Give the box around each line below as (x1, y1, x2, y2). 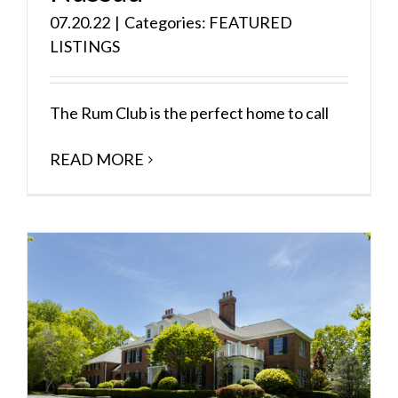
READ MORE (50, 148, 144, 169)
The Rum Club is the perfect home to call (50, 102, 329, 123)
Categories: (124, 12, 209, 32)
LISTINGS (50, 36, 120, 56)
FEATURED (209, 12, 292, 32)
